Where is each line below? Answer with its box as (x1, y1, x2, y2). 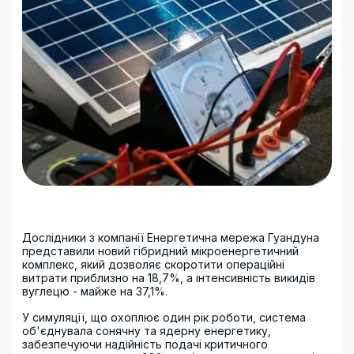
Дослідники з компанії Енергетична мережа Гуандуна (22, 231, 319, 244)
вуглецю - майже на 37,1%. (22, 284, 168, 298)
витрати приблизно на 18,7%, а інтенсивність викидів (22, 271, 315, 284)
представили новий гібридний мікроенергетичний (22, 244, 299, 258)
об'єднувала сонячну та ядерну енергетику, (22, 324, 271, 337)
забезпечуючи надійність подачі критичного (22, 337, 268, 351)
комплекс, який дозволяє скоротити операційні (22, 258, 284, 271)
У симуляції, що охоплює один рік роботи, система (22, 311, 306, 324)
